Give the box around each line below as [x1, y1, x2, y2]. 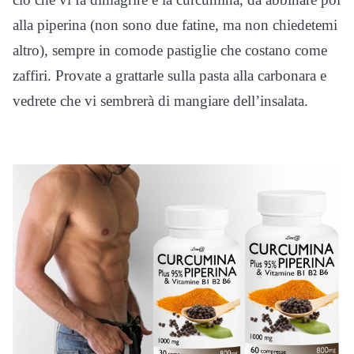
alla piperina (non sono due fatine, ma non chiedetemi [13, 17, 337, 34]
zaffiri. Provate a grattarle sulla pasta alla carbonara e [13, 67, 326, 85]
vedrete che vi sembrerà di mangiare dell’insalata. [13, 92, 308, 110]
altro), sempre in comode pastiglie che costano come [13, 42, 327, 59]
